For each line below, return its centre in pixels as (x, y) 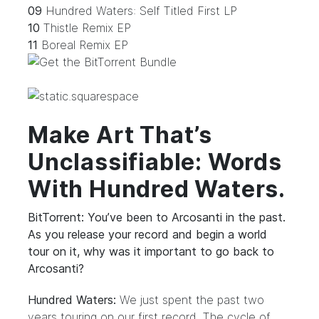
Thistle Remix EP (85, 28)
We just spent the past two (190, 300)
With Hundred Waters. (157, 189)
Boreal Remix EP (83, 45)
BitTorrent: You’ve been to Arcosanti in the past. (157, 217)
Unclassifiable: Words (155, 162)
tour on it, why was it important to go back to (151, 251)
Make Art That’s (120, 135)
